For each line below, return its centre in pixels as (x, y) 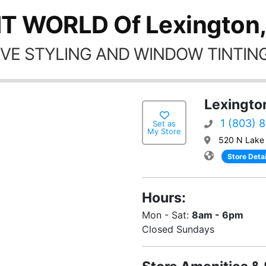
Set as (164, 123)
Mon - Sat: (167, 215)
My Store (164, 131)
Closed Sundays (178, 229)
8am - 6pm (218, 215)
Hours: (164, 198)
